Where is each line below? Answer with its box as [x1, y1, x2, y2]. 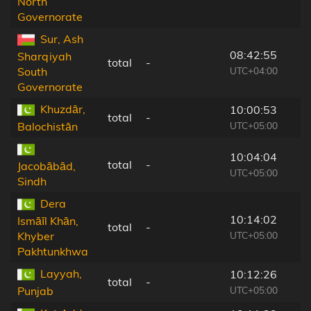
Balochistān [17, 119, 78, 134]
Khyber [17, 229, 54, 244]
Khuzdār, [40, 101, 85, 116]
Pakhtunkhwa [17, 244, 88, 259]
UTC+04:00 [230, 64, 278, 76]
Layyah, [40, 266, 82, 280]
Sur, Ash [40, 31, 83, 46]
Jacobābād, [17, 159, 76, 174]
